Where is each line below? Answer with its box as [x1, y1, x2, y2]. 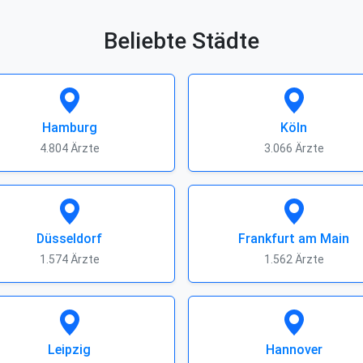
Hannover [265, 342, 322, 357]
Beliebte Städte [104, 28, 259, 54]
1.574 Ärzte [39, 253, 100, 266]
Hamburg [41, 120, 97, 135]
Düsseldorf [36, 231, 102, 246]
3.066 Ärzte [263, 142, 324, 155]
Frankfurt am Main [238, 231, 349, 246]
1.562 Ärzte [263, 253, 324, 266]
